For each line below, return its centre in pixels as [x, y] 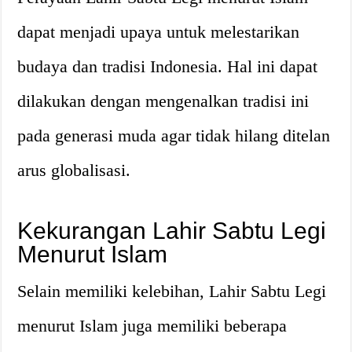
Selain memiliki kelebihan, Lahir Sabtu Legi [172, 291]
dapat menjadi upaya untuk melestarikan [159, 31]
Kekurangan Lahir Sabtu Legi [172, 230]
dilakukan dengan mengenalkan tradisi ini [163, 101]
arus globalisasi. [74, 170]
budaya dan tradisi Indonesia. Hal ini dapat [168, 66]
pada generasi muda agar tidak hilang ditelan [174, 135]
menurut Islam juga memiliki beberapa [152, 325]
